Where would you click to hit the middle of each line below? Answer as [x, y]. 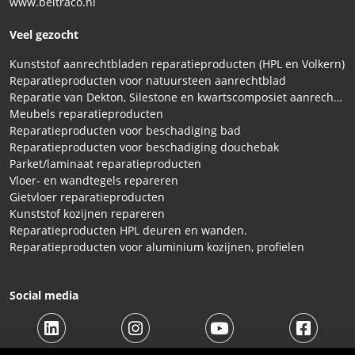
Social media [44, 295]
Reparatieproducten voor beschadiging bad [125, 130]
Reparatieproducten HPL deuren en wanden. [128, 230]
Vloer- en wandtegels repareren [94, 180]
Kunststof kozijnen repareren [87, 213]
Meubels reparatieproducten [86, 113]
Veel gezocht [44, 34]
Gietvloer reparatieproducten [87, 197]
